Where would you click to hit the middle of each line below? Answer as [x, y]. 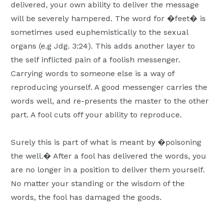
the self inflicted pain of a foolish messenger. [96, 60]
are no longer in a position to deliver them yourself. [108, 170]
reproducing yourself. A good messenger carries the [109, 87]
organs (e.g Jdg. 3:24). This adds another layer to [103, 46]
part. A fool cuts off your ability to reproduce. [96, 115]
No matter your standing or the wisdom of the [98, 184]
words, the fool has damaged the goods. [86, 197]
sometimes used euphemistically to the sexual [100, 32]
